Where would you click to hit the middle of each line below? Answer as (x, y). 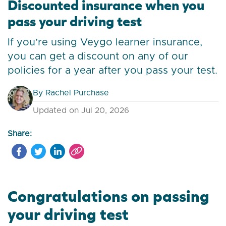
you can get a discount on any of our (98, 57)
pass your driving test (75, 21)
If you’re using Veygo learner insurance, (105, 43)
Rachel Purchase (77, 93)
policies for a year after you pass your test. (112, 71)
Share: (20, 134)
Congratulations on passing (108, 196)
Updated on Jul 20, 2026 (81, 111)
